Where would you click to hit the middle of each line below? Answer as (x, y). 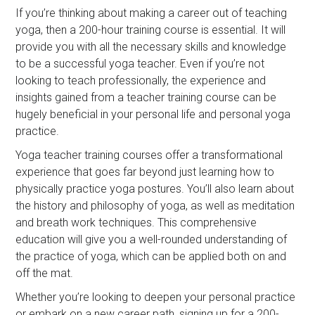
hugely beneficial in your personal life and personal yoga (153, 114)
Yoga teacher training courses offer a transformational (149, 155)
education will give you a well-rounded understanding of (152, 239)
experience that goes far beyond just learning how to (145, 172)
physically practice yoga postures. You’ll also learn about (155, 188)
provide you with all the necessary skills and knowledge (151, 46)
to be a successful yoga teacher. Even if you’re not (140, 63)
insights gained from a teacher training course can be (146, 97)
